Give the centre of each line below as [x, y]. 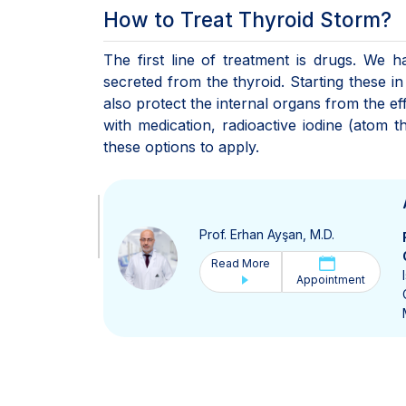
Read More [240, 263]
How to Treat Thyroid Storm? [247, 19]
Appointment [331, 279]
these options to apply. [181, 147]
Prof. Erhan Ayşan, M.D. [266, 234]
